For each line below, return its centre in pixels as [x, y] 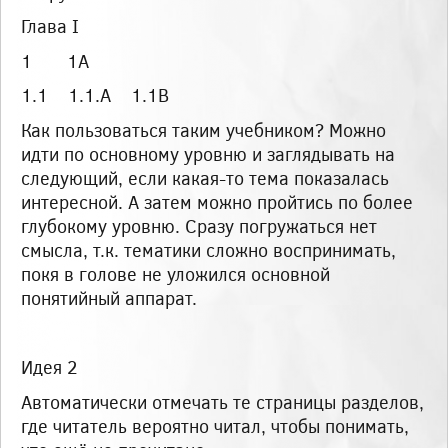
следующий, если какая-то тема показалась [205, 178]
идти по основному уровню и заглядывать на [208, 154]
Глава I [50, 26]
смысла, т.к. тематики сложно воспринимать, [208, 250]
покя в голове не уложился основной [175, 274]
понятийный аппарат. [109, 298]
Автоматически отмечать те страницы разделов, [222, 401]
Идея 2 [49, 367]
